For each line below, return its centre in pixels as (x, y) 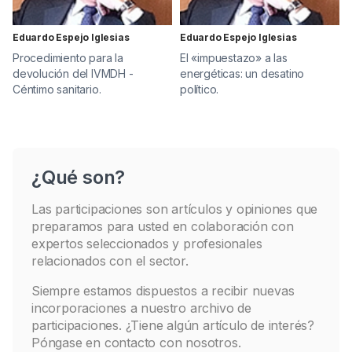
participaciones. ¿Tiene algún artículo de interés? (173, 325)
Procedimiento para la (68, 57)
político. (200, 89)
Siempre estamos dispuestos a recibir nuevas (163, 290)
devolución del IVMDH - (73, 73)
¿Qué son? (79, 177)
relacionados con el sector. (110, 260)
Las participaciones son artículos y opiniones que (175, 209)
